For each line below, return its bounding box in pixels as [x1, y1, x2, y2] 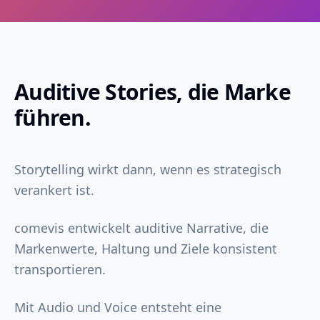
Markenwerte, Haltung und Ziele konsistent [14, 240, 277, 257]
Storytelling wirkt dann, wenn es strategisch [14, 161, 281, 178]
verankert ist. [14, 181, 94, 199]
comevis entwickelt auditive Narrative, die [14, 219, 269, 236]
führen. [14, 103, 91, 132]
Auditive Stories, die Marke [14, 77, 291, 106]
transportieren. [14, 261, 106, 278]
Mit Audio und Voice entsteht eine [14, 299, 221, 316]
